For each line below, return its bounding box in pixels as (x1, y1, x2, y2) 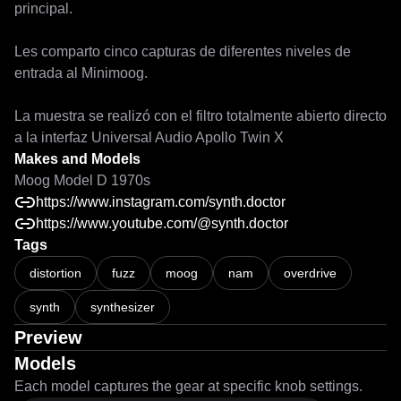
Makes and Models (14, 151, 141, 166)
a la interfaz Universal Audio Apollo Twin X (14, 130, 284, 145)
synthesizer (90, 300, 155, 314)
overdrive (284, 266, 337, 280)
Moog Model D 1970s (14, 173, 150, 188)
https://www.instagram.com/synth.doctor (36, 194, 286, 209)
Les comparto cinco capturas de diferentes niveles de (14, 44, 351, 59)
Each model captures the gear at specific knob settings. (14, 379, 363, 394)
